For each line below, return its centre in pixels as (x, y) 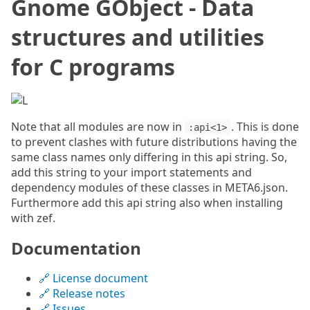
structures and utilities (138, 37)
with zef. (33, 218)
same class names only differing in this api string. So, (149, 157)
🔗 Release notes (82, 293)
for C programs (93, 67)
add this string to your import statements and (131, 172)
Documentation (76, 248)
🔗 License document (93, 278)
